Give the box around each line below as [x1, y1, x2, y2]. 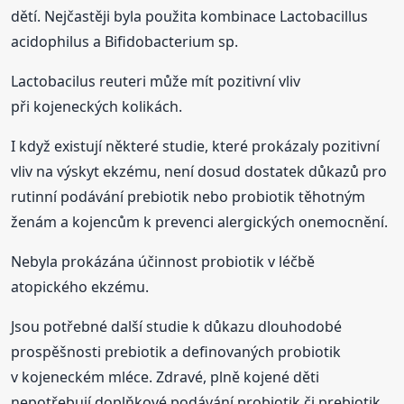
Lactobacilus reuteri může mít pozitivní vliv [11, 71, 301, 92]
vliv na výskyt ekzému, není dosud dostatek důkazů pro [11, 161, 388, 182]
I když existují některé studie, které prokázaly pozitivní [11, 136, 381, 157]
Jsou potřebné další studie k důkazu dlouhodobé [11, 317, 343, 337]
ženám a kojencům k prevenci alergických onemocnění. [11, 212, 389, 233]
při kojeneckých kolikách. [11, 96, 183, 117]
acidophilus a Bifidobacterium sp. [11, 32, 239, 52]
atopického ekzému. [11, 277, 150, 298]
